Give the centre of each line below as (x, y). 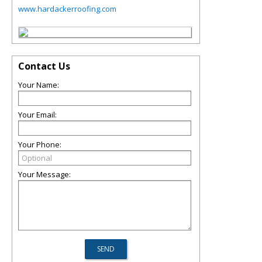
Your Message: (44, 174)
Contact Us (44, 66)
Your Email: (37, 115)
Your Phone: (40, 144)
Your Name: (39, 85)
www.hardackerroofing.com (67, 9)
